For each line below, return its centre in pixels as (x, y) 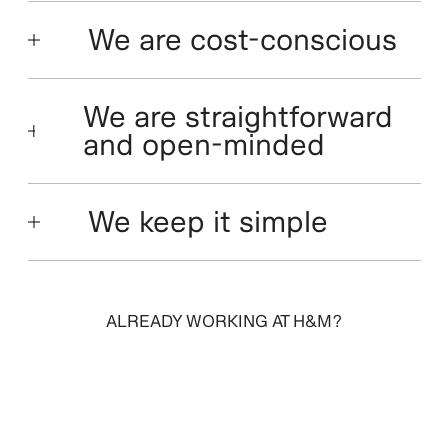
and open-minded (203, 145)
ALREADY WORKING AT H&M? (224, 321)
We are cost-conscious (242, 40)
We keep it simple (207, 222)
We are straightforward (237, 117)
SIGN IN (224, 380)
